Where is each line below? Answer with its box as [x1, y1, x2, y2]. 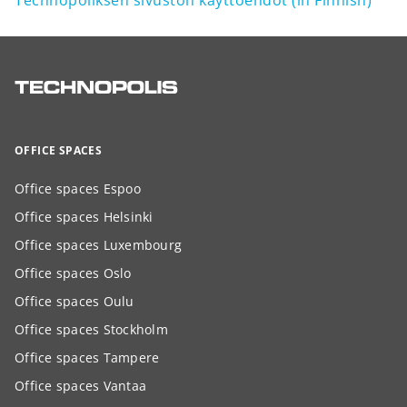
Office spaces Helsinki [15, 207, 154, 225]
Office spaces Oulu [15, 292, 134, 310]
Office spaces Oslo [15, 263, 132, 282]
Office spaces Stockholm [15, 320, 168, 338]
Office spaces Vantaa [15, 376, 146, 394]
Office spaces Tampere [15, 348, 160, 366]
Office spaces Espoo [15, 179, 141, 197]
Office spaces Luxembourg [15, 235, 182, 253]
